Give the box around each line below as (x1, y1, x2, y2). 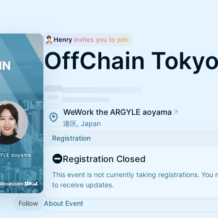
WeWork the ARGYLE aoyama (63, 107, 172, 117)
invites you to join (72, 36, 128, 43)
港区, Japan (63, 119, 101, 127)
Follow (18, 199, 38, 207)
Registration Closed (63, 153, 145, 164)
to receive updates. (52, 180, 114, 189)
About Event (44, 199, 83, 207)
